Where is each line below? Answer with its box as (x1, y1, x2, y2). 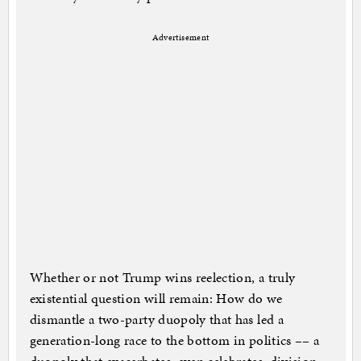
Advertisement (151, 31, 210, 44)
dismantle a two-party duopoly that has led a (29, 309, 284, 330)
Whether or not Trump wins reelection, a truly (29, 268, 296, 288)
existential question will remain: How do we (29, 288, 283, 309)
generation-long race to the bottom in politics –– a (29, 330, 320, 351)
